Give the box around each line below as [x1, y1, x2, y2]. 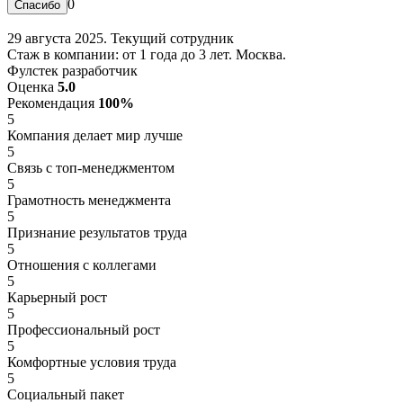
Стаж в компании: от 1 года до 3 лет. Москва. [7, 46, 286, 62]
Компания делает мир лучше [7, 127, 183, 143]
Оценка [7, 78, 58, 94]
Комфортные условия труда [7, 354, 176, 370]
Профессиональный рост [7, 321, 160, 337]
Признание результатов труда [7, 224, 187, 240]
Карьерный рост [7, 289, 107, 305]
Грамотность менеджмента [7, 192, 171, 208]
